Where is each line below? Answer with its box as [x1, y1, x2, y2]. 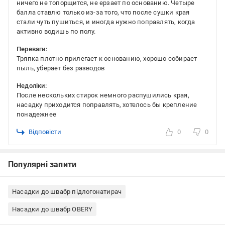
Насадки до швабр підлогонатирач [12, 188, 122, 196]
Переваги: [17, 45, 47, 53]
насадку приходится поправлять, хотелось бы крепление [17, 101, 197, 109]
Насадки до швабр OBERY [12, 205, 93, 213]
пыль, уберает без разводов [17, 64, 105, 72]
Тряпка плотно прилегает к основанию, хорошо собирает [17, 55, 197, 63]
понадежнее [17, 110, 56, 119]
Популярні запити [8, 160, 77, 170]
